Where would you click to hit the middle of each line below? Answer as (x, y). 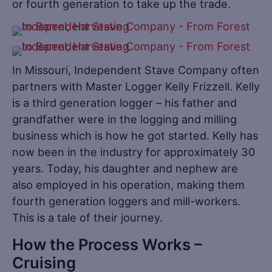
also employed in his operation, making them (128, 184)
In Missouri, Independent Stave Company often (136, 70)
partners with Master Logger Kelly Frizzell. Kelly (136, 86)
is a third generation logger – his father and (124, 102)
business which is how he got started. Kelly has (135, 135)
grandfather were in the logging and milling (124, 119)
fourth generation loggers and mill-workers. (126, 201)
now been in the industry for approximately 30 (134, 151)
